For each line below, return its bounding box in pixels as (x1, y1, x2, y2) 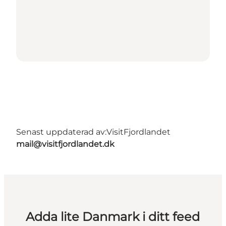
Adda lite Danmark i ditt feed (26, 209, 200, 224)
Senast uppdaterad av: (16, 127, 106, 137)
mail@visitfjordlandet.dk (16, 139, 115, 149)
